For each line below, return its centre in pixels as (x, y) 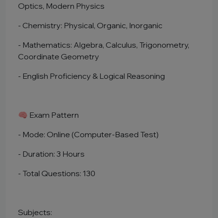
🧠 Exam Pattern (48, 115)
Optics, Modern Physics (61, 6)
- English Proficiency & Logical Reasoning (91, 76)
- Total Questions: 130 (57, 173)
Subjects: (35, 212)
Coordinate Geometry (59, 56)
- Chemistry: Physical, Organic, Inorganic (90, 25)
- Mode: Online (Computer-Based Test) (88, 134)
